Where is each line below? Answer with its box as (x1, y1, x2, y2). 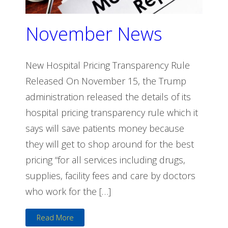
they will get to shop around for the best (25, 137, 194, 150)
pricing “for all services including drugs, (25, 153, 185, 166)
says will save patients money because (25, 122, 184, 134)
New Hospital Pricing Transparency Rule (25, 59, 190, 71)
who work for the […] (25, 185, 111, 197)
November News (25, 21, 162, 46)
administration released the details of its (25, 90, 191, 103)
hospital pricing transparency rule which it (25, 106, 198, 119)
